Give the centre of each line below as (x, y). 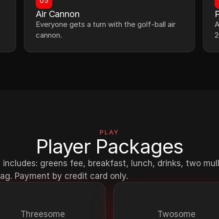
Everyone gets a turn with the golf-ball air (106, 24)
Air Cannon (58, 14)
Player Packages (109, 146)
